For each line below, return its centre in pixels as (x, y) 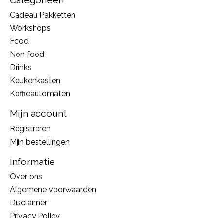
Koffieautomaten (40, 94)
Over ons (26, 177)
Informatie (32, 161)
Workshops (30, 28)
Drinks (21, 68)
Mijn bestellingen (40, 142)
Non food (27, 54)
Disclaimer (28, 203)
